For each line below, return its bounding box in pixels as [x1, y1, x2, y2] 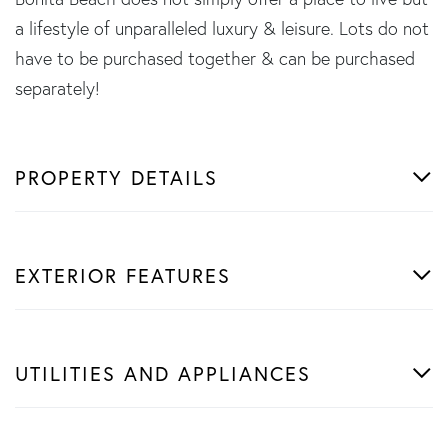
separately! [15, 76, 100, 100]
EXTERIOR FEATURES [15, 261, 231, 289]
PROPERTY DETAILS [15, 163, 218, 191]
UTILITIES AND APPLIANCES [15, 359, 311, 387]
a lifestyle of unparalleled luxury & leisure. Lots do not [15, 16, 429, 40]
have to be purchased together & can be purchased [15, 46, 415, 70]
